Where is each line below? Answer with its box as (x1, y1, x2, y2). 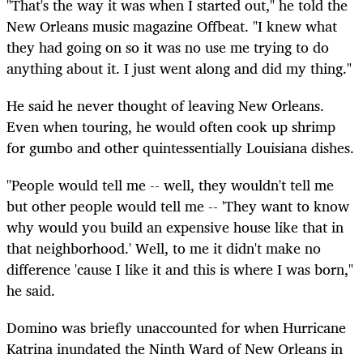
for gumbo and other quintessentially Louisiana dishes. (6, 135, 354, 160)
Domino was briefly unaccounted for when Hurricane (6, 315, 346, 340)
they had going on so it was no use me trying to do (6, 34, 329, 59)
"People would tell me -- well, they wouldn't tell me (6, 172, 334, 197)
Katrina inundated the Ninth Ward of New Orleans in (6, 336, 343, 361)
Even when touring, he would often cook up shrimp (6, 113, 335, 139)
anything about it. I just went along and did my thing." (6, 55, 352, 80)
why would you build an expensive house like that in (6, 214, 344, 239)
